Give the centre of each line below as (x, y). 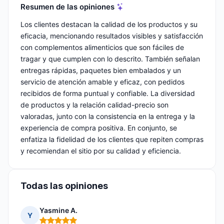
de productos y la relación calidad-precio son (94, 105)
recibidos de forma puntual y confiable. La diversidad (108, 93)
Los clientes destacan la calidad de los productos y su (109, 24)
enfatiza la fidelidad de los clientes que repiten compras (112, 139)
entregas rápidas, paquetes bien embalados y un (101, 70)
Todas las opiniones (64, 186)
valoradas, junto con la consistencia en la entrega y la (108, 116)
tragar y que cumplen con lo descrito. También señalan (110, 59)
